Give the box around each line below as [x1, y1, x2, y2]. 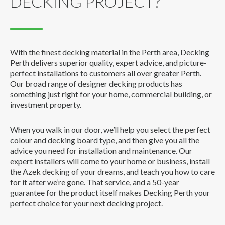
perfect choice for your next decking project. [10, 198, 163, 208]
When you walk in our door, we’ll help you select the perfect [10, 124, 210, 134]
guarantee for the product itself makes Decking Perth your [10, 187, 210, 197]
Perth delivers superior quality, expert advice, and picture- [10, 57, 207, 67]
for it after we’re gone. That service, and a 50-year [10, 177, 179, 187]
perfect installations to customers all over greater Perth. [10, 68, 201, 78]
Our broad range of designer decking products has [10, 78, 182, 88]
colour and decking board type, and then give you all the [10, 135, 199, 145]
